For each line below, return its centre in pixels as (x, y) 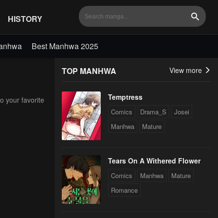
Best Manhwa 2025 (65, 46)
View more (187, 70)
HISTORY (25, 18)
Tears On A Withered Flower (154, 161)
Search (206, 21)
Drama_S (153, 112)
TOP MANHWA (89, 71)
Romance (124, 190)
